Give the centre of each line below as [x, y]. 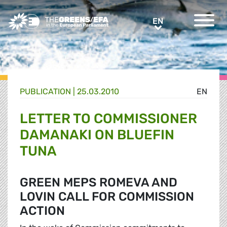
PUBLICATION [45, 92]
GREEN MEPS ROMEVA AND [99, 183]
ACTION [42, 211]
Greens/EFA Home [42, 18]
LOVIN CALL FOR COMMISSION [107, 197]
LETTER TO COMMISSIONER [108, 119]
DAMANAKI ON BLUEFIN [97, 135]
